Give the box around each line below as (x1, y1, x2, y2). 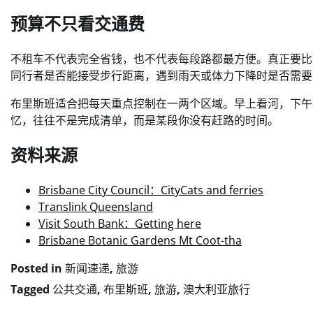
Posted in (10, 260, 65, 276)
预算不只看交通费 (10, 13, 145, 36)
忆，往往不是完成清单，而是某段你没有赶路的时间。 (10, 112, 279, 129)
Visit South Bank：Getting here (38, 215, 201, 231)
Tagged (10, 281, 52, 297)
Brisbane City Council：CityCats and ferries (38, 182, 263, 198)
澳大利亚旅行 (183, 281, 250, 297)
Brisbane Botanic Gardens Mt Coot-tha (38, 232, 242, 248)
